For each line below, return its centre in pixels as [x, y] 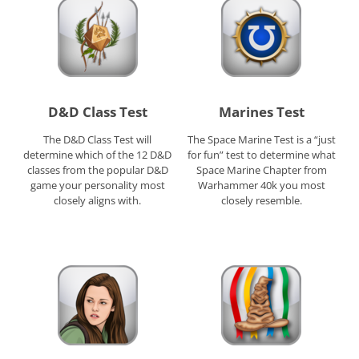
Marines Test [261, 111]
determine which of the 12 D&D [98, 154]
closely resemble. [261, 200]
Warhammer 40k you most [261, 185]
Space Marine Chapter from [261, 169]
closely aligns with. [98, 200]
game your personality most [97, 185]
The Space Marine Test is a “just [261, 139]
